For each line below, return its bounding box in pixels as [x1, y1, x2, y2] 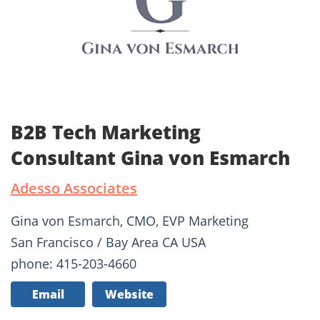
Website [105, 286, 154, 303]
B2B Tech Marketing [11, 119, 201, 146]
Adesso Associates [11, 179, 137, 199]
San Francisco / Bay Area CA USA [11, 234, 206, 251]
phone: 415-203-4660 [11, 255, 136, 273]
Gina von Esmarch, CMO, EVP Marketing [11, 212, 249, 230]
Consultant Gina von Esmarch [11, 145, 290, 171]
